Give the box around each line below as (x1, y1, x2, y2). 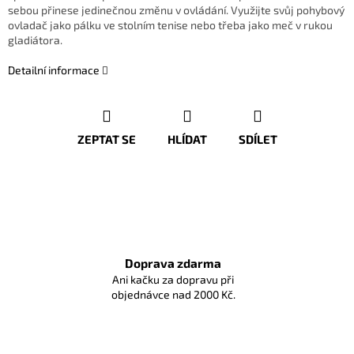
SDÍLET (238, 132, 277, 147)
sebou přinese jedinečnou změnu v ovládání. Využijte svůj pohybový (8, 3, 345, 17)
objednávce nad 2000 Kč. (111, 288, 235, 302)
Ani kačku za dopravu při (112, 273, 234, 287)
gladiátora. (8, 33, 62, 47)
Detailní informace (8, 63, 100, 77)
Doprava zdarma (125, 256, 221, 271)
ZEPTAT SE (77, 132, 136, 147)
